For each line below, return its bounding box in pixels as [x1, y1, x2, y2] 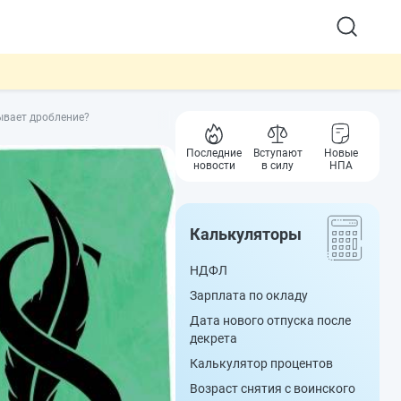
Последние [186, 147, 243, 159]
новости [192, 159, 235, 172]
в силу [261, 159, 294, 172]
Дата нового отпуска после [190, 313, 351, 328]
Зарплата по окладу [190, 288, 308, 303]
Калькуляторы [190, 225, 302, 243]
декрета [190, 331, 237, 346]
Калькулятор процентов [190, 356, 333, 371]
